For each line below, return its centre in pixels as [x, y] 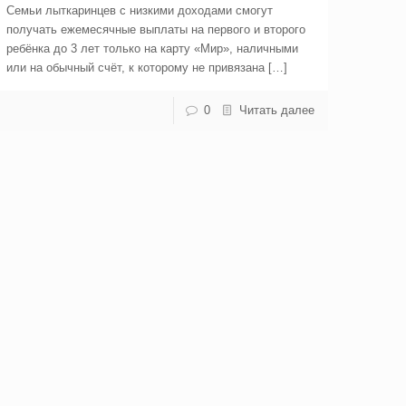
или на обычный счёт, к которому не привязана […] [147, 68]
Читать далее [276, 110]
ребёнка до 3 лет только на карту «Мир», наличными [153, 48]
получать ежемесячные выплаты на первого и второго [156, 29]
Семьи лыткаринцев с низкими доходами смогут [140, 10]
